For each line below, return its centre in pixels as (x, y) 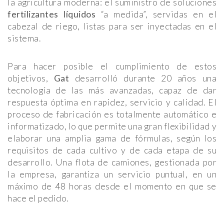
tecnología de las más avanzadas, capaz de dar (112, 90)
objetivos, (31, 78)
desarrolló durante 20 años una (143, 78)
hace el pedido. (38, 198)
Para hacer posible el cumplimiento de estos (112, 66)
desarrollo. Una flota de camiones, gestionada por (112, 162)
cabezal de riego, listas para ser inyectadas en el (112, 26)
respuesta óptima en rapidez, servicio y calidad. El (112, 102)
